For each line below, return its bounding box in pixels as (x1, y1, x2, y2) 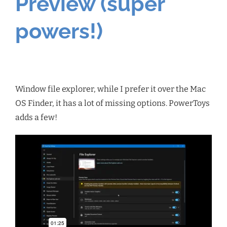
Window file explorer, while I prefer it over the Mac (15, 84, 206, 94)
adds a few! (15, 112, 57, 123)
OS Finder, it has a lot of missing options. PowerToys (15, 98, 210, 108)
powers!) (15, 19, 103, 44)
